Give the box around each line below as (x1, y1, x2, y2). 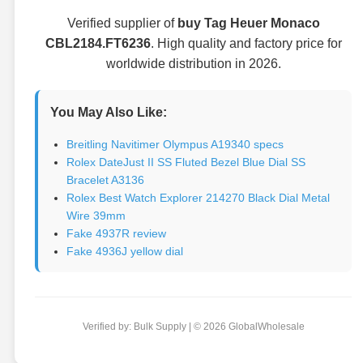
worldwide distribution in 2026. (105, 56, 281, 70)
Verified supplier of (66, 15, 177, 30)
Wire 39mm (66, 208, 126, 222)
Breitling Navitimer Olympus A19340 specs (66, 137, 284, 151)
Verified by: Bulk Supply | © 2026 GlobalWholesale (82, 320, 305, 332)
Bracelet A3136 (66, 173, 144, 186)
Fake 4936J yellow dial (66, 244, 183, 258)
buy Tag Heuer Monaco (177, 15, 320, 30)
